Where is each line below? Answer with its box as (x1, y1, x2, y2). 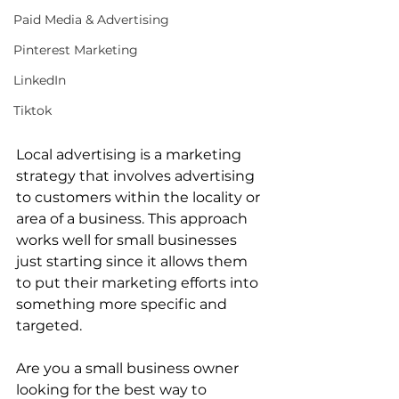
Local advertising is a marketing (16, 145, 245, 163)
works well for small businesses (16, 231, 240, 248)
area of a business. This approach (16, 209, 251, 227)
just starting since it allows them (16, 252, 251, 270)
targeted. (16, 316, 82, 334)
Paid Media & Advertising (13, 12, 169, 28)
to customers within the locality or (16, 188, 264, 206)
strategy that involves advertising (16, 167, 258, 184)
